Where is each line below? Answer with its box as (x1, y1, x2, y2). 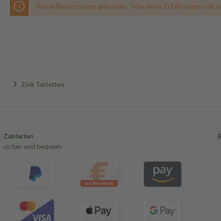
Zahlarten (3, 132, 34, 141)
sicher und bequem (3, 142, 62, 151)
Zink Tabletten (21, 79, 65, 88)
